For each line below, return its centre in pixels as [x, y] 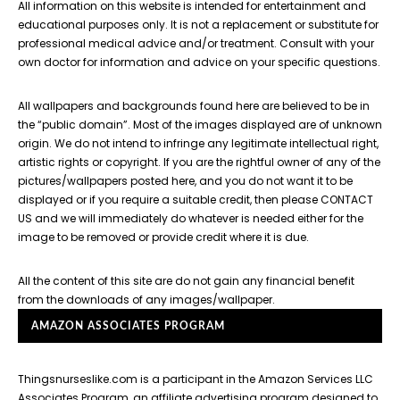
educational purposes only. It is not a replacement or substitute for [198, 24]
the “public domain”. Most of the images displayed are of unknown [200, 124]
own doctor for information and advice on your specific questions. [199, 62]
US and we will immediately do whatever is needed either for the [191, 218]
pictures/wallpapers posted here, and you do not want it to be [185, 180]
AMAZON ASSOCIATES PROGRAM [128, 325]
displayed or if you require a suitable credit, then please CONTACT [196, 199]
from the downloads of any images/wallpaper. [146, 299]
